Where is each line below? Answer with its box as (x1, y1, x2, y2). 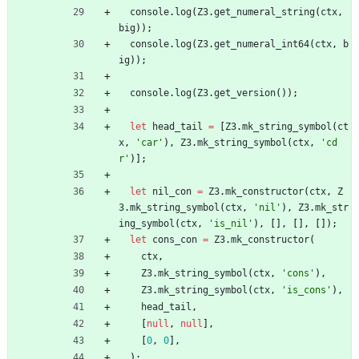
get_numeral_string (214, 6, 315, 18)
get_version (214, 87, 276, 99)
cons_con (152, 233, 197, 245)
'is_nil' (208, 217, 253, 229)
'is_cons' (281, 284, 332, 296)
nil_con (152, 185, 192, 197)
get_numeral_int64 (214, 38, 309, 50)
